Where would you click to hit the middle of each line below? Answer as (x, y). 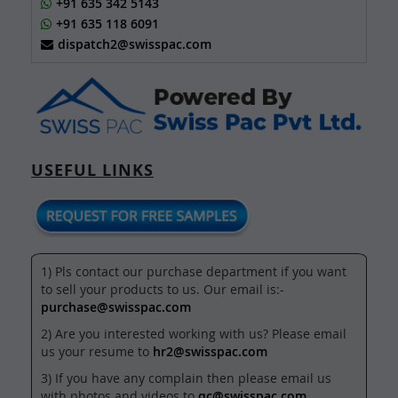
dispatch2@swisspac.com (135, 44)
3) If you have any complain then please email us (186, 378)
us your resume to (97, 352)
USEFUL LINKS (92, 170)
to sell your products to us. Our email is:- (163, 290)
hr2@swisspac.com (210, 352)
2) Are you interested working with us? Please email (194, 334)
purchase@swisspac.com (116, 307)
